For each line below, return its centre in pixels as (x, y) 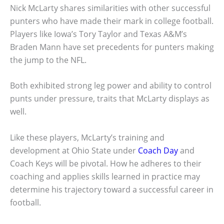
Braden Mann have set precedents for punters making (112, 47)
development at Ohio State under (74, 150)
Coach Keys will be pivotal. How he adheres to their (106, 163)
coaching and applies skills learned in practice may (105, 176)
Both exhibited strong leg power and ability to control (111, 86)
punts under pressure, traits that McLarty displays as (110, 99)
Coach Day (158, 150)
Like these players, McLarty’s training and (87, 137)
